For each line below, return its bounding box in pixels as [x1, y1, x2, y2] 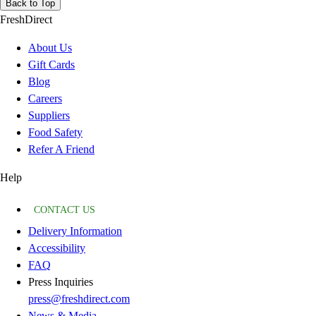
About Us [28, 42, 72, 54]
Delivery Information [28, 225, 122, 238]
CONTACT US [34, 205, 95, 216]
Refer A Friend [28, 143, 95, 156]
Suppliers [28, 109, 70, 122]
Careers [28, 92, 62, 105]
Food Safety [28, 126, 83, 139]
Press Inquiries [28, 276, 93, 288]
